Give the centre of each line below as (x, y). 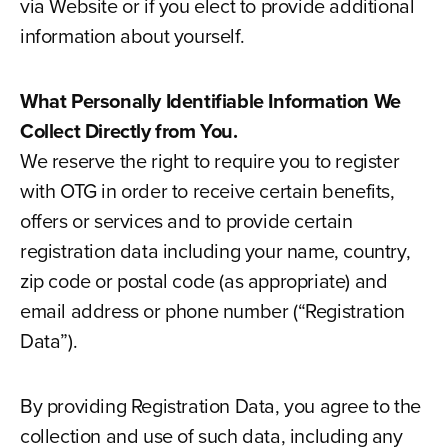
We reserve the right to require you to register (209, 161)
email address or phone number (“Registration (212, 311)
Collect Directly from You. (128, 131)
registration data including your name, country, (215, 251)
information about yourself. (132, 36)
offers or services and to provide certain (186, 221)
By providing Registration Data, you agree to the (220, 406)
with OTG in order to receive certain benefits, (207, 191)
